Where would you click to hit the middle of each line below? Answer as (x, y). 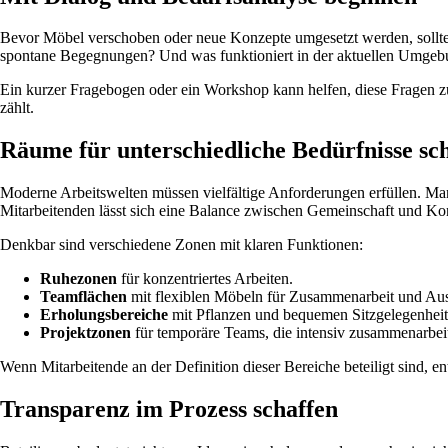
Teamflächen (83, 297)
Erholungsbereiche (104, 315)
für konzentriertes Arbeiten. (205, 279)
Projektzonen (85, 333)
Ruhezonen (78, 279)
